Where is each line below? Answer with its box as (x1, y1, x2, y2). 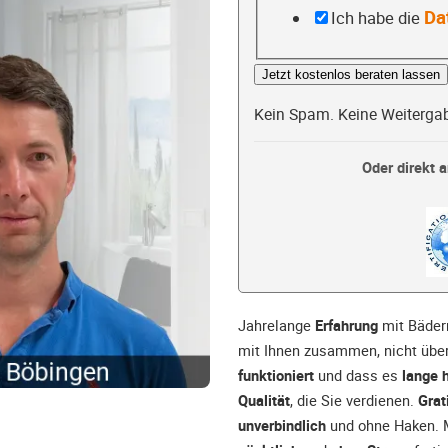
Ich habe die (330, 6, 424, 29)
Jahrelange (238, 315, 315, 336)
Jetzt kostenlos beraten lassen (262, 67, 440, 83)
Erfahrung (315, 315, 378, 336)
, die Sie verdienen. (290, 390, 418, 411)
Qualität (238, 390, 290, 411)
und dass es (314, 365, 402, 386)
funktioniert (238, 365, 314, 386)
